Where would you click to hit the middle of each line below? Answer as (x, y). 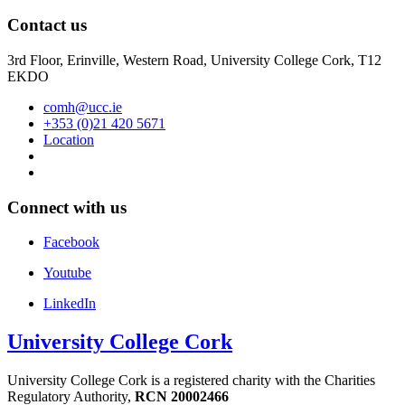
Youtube (67, 273)
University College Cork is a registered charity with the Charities (191, 381)
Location (69, 140)
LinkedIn (70, 304)
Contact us (47, 25)
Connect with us (67, 207)
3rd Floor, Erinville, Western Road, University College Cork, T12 (194, 60)
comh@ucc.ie (83, 107)
